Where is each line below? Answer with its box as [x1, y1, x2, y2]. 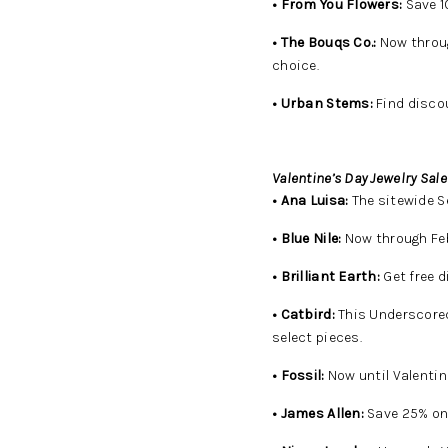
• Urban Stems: [272, 95, 373, 112]
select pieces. [272, 329, 362, 346]
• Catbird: [272, 306, 335, 323]
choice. [272, 57, 319, 74]
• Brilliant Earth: [272, 268, 381, 285]
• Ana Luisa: [272, 192, 349, 209]
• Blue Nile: [272, 230, 342, 247]
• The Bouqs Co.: [272, 34, 377, 51]
